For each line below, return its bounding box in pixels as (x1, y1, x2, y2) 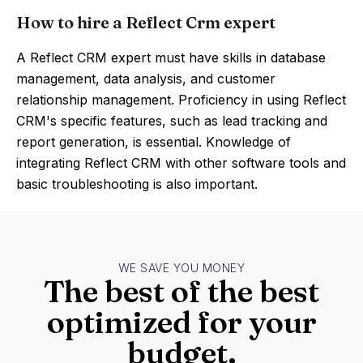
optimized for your (46, 303, 317, 341)
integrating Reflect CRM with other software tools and (16, 155, 346, 171)
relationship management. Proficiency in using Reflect (16, 92, 346, 108)
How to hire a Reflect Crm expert (16, 12, 275, 32)
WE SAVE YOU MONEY (117, 261, 246, 275)
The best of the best (44, 272, 319, 310)
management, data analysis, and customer (16, 70, 275, 87)
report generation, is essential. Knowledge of (16, 134, 291, 150)
